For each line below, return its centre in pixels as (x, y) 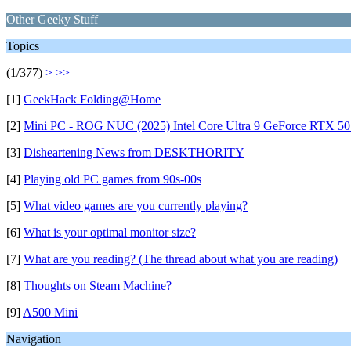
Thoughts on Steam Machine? (98, 286)
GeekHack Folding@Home (92, 99)
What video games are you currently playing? (136, 206)
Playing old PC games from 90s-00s (112, 179)
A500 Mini (50, 312)
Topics (23, 46)
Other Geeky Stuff (52, 19)
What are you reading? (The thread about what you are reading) (181, 259)
